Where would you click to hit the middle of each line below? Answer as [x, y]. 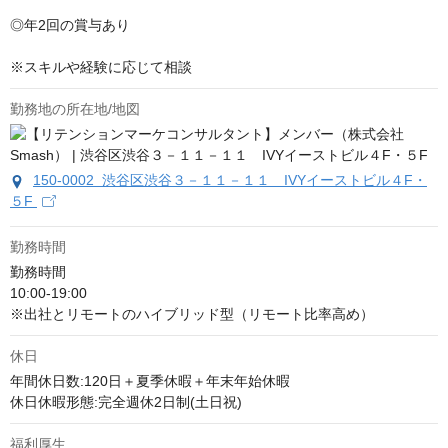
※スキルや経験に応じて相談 [101, 67]
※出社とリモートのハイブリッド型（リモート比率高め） [192, 314]
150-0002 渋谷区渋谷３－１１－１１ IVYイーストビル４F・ [230, 180]
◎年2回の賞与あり [70, 25]
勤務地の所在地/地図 [75, 109]
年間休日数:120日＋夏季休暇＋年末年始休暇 [150, 381]
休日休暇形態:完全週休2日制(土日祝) [126, 402]
